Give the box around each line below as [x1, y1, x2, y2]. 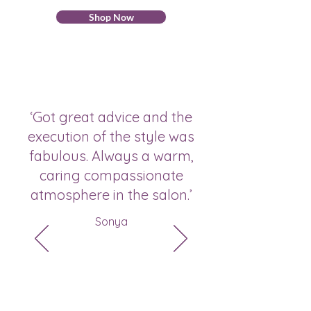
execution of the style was [28, 128, 194, 146]
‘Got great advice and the [30, 108, 192, 126]
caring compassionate [39, 167, 183, 185]
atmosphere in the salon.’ [30, 186, 192, 204]
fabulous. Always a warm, [28, 147, 194, 165]
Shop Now [88, 11, 134, 24]
